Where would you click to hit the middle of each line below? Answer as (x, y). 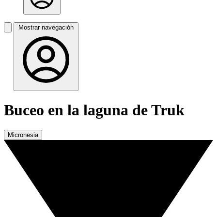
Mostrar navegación (46, 27)
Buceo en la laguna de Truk (94, 110)
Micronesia (23, 135)
